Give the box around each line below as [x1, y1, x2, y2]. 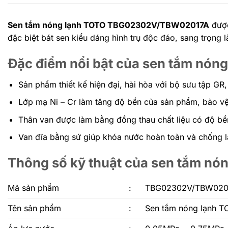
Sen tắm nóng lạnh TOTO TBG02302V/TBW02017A [8, 20, 209, 30]
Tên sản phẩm [8, 203, 61, 213]
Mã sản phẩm [8, 182, 59, 193]
